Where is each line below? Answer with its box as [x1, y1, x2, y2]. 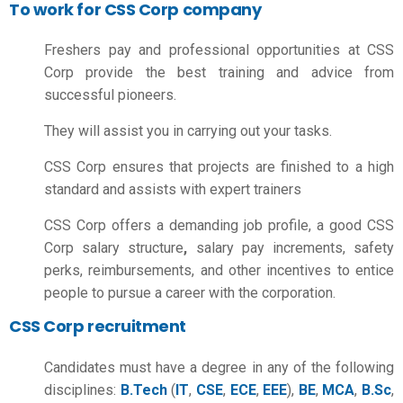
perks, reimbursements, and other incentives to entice [44, 262, 394, 279]
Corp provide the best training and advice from [44, 64, 394, 81]
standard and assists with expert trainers [44, 181, 301, 198]
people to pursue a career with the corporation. [44, 284, 336, 301]
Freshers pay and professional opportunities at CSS [44, 41, 394, 58]
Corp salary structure [44, 239, 184, 256]
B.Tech [120, 381, 167, 399]
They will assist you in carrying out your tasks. [44, 122, 332, 139]
